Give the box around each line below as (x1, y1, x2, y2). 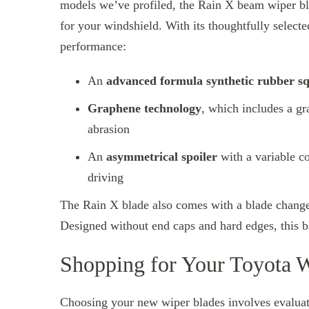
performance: (60, 39, 126, 54)
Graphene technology (88, 101, 201, 116)
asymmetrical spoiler (106, 150, 217, 164)
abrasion (88, 122, 130, 137)
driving (88, 170, 123, 185)
